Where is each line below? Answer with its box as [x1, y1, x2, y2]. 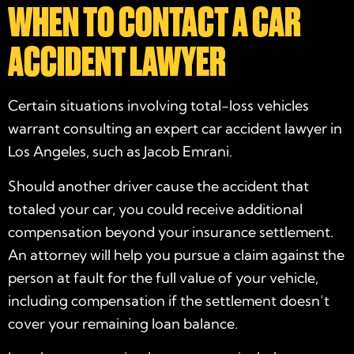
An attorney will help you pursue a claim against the [8, 245, 345, 264]
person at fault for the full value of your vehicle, [8, 268, 318, 287]
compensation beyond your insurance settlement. [8, 222, 333, 241]
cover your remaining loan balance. [8, 314, 238, 333]
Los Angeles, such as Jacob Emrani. [8, 142, 232, 161]
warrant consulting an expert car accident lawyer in [8, 119, 342, 138]
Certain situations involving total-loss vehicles [8, 96, 309, 115]
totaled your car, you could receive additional [8, 199, 303, 218]
